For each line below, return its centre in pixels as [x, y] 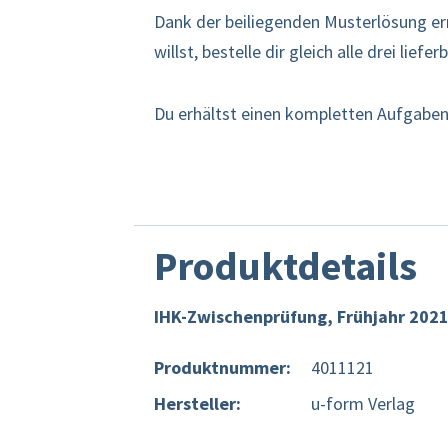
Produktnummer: [223, 367]
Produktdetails [286, 266]
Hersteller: [198, 403]
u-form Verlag [363, 403]
